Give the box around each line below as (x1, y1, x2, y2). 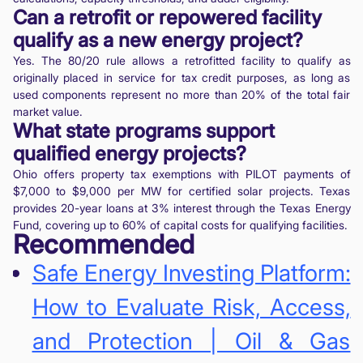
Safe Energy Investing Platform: (32, 259, 351, 288)
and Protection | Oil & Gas (32, 327, 351, 356)
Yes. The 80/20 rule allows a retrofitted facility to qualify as (12, 53, 351, 68)
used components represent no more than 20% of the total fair (12, 88, 351, 102)
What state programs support (12, 119, 275, 143)
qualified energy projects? (12, 142, 246, 166)
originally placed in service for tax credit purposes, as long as (12, 70, 351, 85)
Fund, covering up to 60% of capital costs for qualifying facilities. (12, 218, 348, 233)
